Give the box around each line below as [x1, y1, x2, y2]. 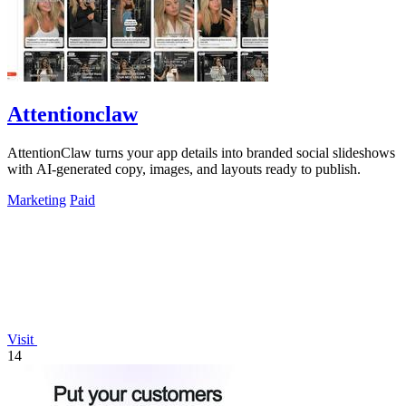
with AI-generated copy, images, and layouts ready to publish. [7, 161, 361, 178]
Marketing [7, 192, 66, 208]
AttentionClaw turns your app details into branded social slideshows [7, 145, 395, 161]
